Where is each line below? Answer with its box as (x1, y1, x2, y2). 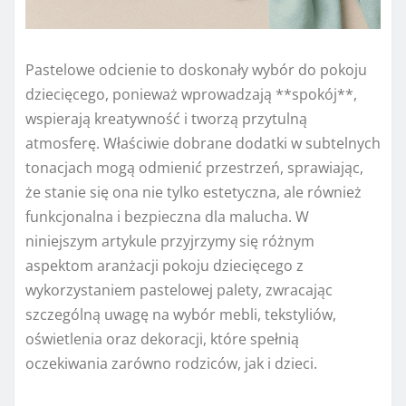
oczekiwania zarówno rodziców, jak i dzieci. (25, 353, 317, 374)
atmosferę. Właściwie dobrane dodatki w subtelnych (25, 133, 381, 154)
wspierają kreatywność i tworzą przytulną (25, 109, 307, 130)
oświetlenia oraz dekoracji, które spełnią (25, 329, 299, 350)
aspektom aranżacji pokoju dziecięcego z (25, 256, 304, 276)
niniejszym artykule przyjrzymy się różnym (25, 231, 314, 252)
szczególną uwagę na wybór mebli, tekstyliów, (25, 304, 336, 325)
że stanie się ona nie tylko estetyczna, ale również (25, 182, 362, 203)
